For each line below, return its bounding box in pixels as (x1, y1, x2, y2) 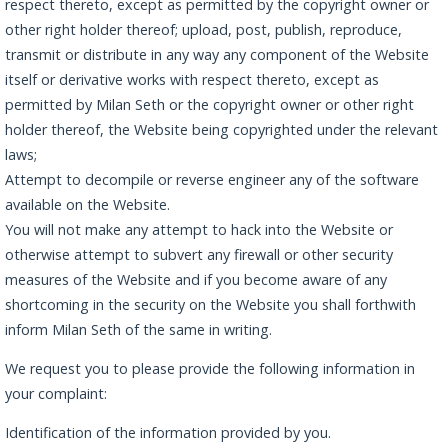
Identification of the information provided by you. (5, 423, 331, 443)
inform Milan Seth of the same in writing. (5, 319, 272, 339)
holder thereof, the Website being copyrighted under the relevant (5, 119, 438, 139)
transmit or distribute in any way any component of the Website (5, 44, 429, 64)
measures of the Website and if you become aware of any (5, 269, 387, 289)
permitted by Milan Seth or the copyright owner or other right (5, 94, 414, 114)
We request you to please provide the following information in (5, 359, 415, 379)
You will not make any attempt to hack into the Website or (5, 219, 393, 239)
